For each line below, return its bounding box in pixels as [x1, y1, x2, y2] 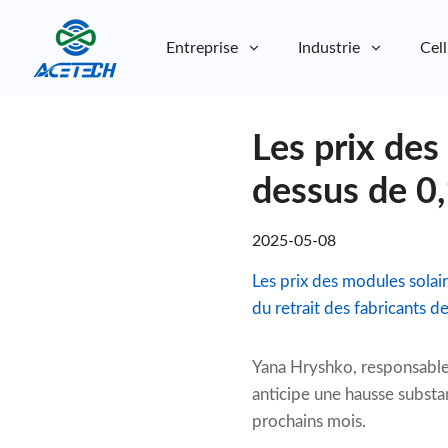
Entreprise [166, 40, 238, 57]
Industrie [298, 40, 360, 57]
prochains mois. [252, 413, 366, 431]
